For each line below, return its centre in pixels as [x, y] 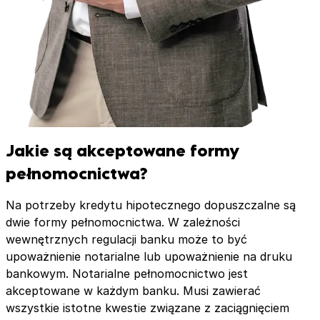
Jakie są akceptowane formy [123, 150]
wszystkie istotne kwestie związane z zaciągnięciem [147, 308]
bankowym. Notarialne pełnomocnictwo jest [127, 274]
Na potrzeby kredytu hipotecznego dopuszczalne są [151, 205]
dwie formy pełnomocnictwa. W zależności [123, 222]
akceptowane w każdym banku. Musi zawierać [133, 291]
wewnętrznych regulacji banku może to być [126, 240]
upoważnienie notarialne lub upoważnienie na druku [149, 257]
